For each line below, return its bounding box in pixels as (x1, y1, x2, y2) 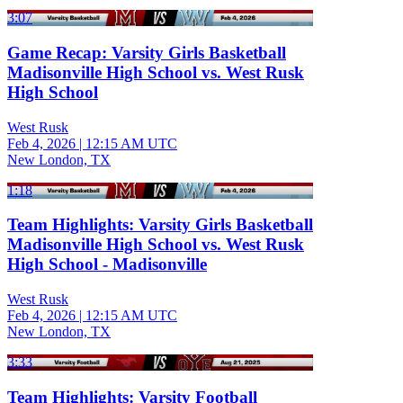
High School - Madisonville (7, 255, 207, 274)
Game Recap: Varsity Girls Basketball (7, 43, 286, 63)
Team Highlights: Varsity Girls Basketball (7, 215, 313, 235)
